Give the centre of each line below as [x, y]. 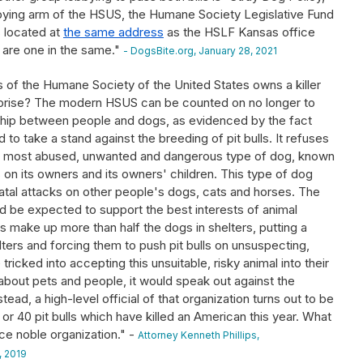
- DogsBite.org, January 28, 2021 [200, 51]
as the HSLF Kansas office [239, 32]
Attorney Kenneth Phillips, [199, 335]
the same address [113, 32]
